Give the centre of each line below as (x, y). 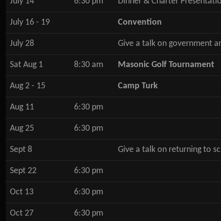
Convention (140, 22)
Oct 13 (22, 192)
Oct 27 (22, 213)
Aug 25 (22, 129)
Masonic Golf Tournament (166, 65)
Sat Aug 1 (26, 65)
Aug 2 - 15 (28, 86)
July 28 (22, 44)
